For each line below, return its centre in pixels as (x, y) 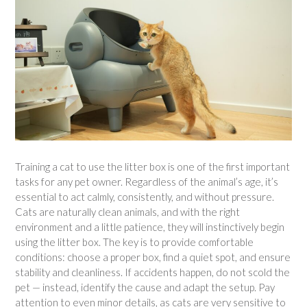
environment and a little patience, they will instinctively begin (150, 227)
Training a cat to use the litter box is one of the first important (152, 167)
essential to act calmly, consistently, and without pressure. (145, 197)
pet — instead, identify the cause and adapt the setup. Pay (145, 287)
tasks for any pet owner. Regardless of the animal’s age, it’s (147, 182)
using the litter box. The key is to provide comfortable (134, 242)
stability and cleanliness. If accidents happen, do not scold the (152, 272)
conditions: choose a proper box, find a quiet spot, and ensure (153, 257)
